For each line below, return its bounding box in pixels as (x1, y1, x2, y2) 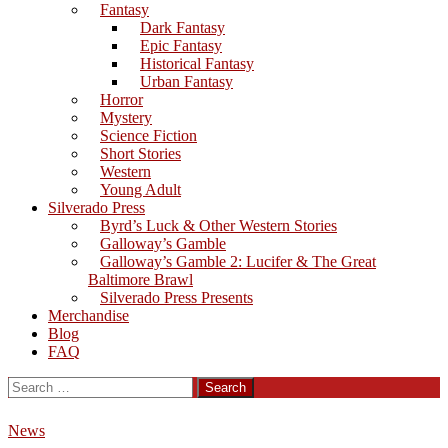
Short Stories (100, 145, 181, 162)
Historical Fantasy (140, 55, 254, 72)
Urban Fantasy (140, 73, 233, 90)
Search (7, 376, 50, 393)
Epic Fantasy (140, 37, 222, 54)
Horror (100, 91, 143, 108)
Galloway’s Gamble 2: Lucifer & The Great (100, 253, 376, 270)
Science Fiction (100, 127, 197, 144)
